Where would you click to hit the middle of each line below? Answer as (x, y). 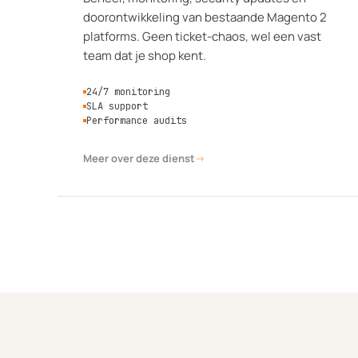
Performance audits (137, 121)
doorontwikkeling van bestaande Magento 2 (205, 17)
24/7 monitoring (128, 92)
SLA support (117, 106)
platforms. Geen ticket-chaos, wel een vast (202, 36)
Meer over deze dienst (139, 158)
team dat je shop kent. (145, 56)
